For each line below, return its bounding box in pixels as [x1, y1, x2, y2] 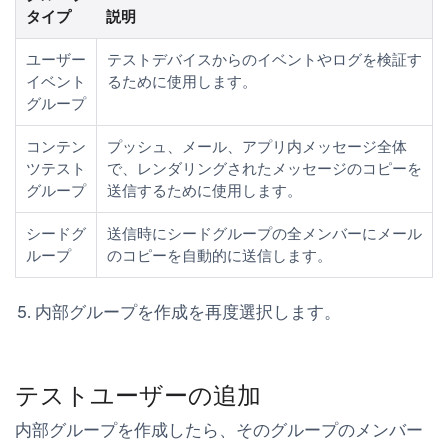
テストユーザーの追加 [15, 379, 261, 411]
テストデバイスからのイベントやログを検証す [107, 49, 422, 70]
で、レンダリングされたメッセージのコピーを [107, 158, 422, 179]
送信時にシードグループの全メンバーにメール [107, 223, 422, 244]
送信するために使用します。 [107, 180, 302, 201]
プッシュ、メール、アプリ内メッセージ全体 [107, 136, 407, 157]
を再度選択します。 [188, 300, 341, 323]
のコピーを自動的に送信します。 [107, 245, 332, 266]
